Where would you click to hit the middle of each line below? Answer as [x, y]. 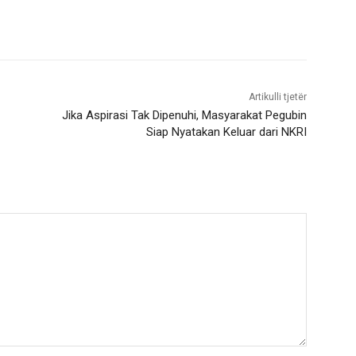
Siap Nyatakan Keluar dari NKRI [226, 132]
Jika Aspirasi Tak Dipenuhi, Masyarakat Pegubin [184, 116]
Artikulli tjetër [277, 97]
